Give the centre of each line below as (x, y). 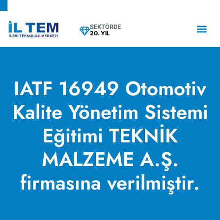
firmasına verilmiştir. (110, 183)
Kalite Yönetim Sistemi (110, 112)
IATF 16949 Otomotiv (110, 89)
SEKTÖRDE (105, 27)
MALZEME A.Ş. (110, 159)
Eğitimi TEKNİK (110, 136)
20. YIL (100, 33)
